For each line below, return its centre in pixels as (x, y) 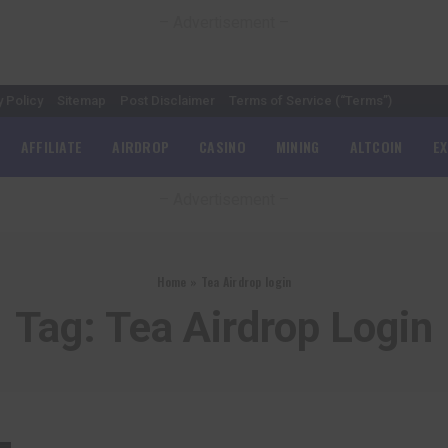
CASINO (222, 146)
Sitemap (81, 100)
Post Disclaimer (167, 100)
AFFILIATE (51, 146)
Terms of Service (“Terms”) (310, 100)
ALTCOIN (376, 146)
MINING (297, 146)
